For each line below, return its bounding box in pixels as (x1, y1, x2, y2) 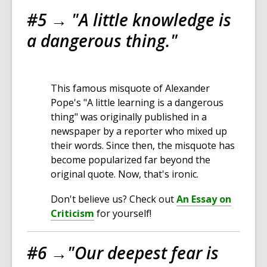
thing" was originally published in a (51, 110, 207, 124)
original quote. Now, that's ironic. (51, 167, 206, 181)
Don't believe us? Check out (51, 193, 174, 206)
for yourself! (94, 207, 151, 221)
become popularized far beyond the (51, 153, 210, 167)
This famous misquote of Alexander (51, 82, 210, 95)
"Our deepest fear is (67, 241, 219, 265)
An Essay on (176, 193, 231, 206)
